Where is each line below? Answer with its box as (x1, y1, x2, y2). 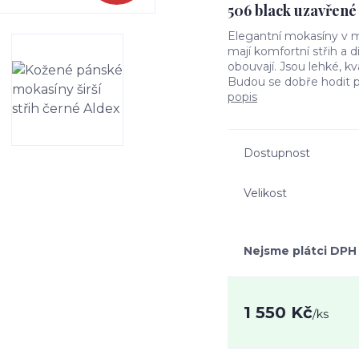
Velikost (244, 185, 287, 200)
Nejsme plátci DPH (244, 244, 357, 258)
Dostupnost (244, 146, 310, 160)
